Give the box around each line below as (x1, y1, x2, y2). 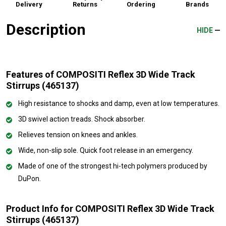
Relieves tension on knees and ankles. (18, 130, 138, 139)
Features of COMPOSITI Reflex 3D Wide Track (6, 69, 195, 80)
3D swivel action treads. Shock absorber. (18, 115, 145, 123)
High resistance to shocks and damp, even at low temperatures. (18, 99, 219, 107)
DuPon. (18, 174, 41, 183)
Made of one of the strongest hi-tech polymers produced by (18, 161, 207, 170)
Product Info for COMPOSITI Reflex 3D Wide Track (6, 203, 214, 214)
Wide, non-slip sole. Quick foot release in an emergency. (18, 146, 193, 154)
